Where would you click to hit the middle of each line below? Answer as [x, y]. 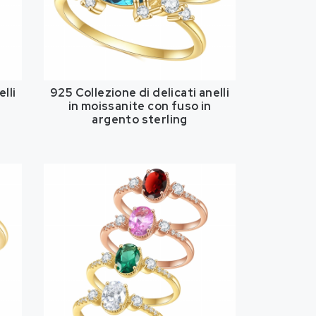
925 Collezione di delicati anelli [140, 92]
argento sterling [140, 119]
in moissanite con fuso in [140, 106]
